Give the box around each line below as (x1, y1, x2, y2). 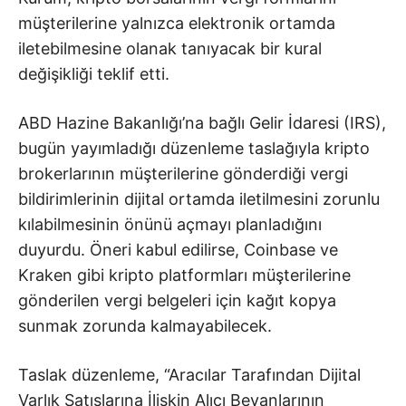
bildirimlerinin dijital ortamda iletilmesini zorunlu (18, 188, 380, 208)
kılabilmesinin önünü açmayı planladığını (18, 214, 322, 234)
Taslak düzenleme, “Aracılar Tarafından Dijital (18, 364, 361, 384)
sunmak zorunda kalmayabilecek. (18, 315, 272, 335)
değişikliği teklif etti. (18, 63, 169, 83)
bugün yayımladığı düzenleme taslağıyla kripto (18, 138, 370, 158)
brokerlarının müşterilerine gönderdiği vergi (18, 163, 348, 183)
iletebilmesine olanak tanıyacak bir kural (18, 38, 322, 58)
